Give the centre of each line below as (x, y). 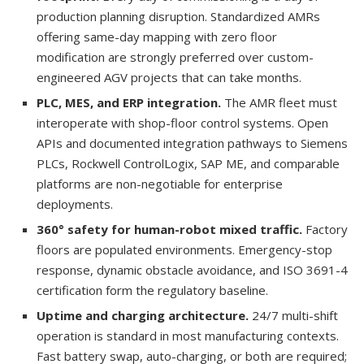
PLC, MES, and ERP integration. (130, 102)
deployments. (75, 204)
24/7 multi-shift (295, 315)
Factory (327, 229)
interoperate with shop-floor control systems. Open (182, 122)
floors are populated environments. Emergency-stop (184, 249)
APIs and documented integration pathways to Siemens (192, 143)
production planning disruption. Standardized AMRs (178, 16)
